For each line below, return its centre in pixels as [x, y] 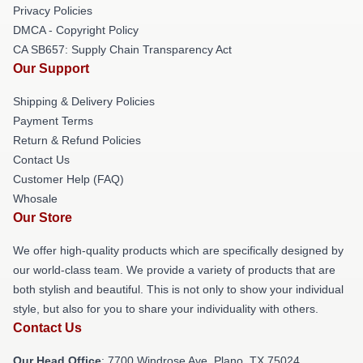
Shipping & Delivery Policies [84, 101]
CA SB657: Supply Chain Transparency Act [122, 49]
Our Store [43, 218]
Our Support [51, 68]
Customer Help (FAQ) [68, 179]
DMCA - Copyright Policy [76, 30]
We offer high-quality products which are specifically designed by [178, 250]
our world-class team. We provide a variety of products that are [174, 270]
